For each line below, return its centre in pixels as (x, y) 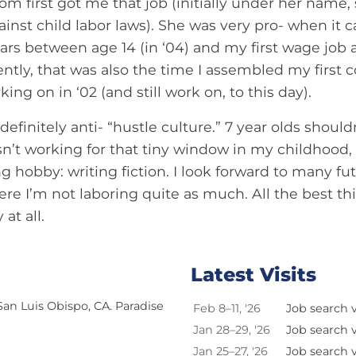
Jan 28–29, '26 (232, 330)
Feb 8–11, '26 (227, 309)
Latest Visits (253, 274)
